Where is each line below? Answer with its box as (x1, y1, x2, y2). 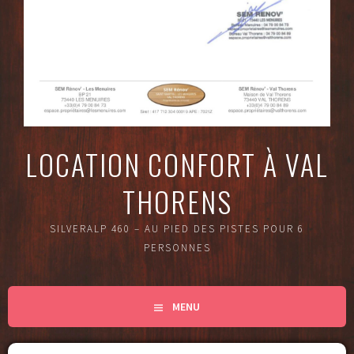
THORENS (122, 180, 232, 223)
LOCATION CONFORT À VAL (25, 143, 329, 186)
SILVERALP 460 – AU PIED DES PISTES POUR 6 (50, 222, 304, 236)
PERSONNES (143, 241, 211, 255)
